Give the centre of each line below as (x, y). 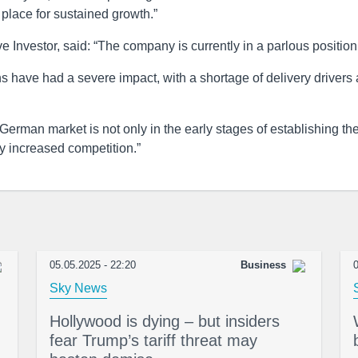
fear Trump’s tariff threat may (153, 340)
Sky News (78, 288)
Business (263, 265)
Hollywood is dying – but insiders (165, 321)
